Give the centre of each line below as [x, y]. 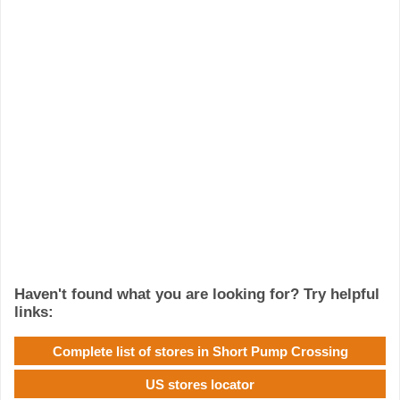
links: [34, 312]
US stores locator [200, 384]
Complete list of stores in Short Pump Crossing [200, 351]
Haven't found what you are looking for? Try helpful [197, 295]
